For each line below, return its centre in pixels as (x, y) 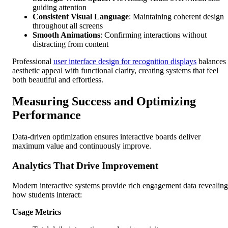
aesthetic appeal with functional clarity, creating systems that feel (115, 71)
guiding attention (60, 8)
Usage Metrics (37, 212)
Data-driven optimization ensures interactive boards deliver (106, 137)
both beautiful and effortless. (58, 80)
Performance (47, 115)
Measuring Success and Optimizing (104, 102)
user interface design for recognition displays (125, 62)
